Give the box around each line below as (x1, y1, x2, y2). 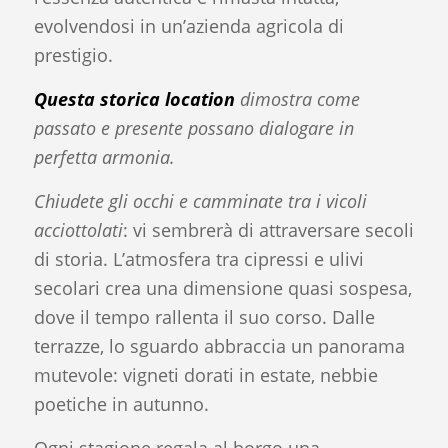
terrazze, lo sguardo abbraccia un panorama (33, 334, 405, 359)
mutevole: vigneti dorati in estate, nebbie (33, 363, 378, 388)
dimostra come (234, 86, 360, 111)
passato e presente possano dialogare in (33, 115, 354, 140)
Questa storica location (33, 86, 235, 111)
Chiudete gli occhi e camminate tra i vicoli (33, 189, 367, 214)
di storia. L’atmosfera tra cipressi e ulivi (33, 247, 364, 272)
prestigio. (33, 42, 113, 67)
